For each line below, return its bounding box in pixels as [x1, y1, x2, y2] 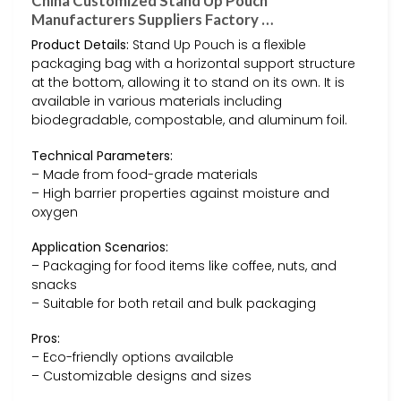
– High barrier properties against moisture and [31, 183, 329, 202]
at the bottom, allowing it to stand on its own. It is [31, 73, 345, 92]
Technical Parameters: [31, 146, 173, 165]
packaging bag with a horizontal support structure [31, 55, 355, 73]
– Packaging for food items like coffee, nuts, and [31, 256, 337, 275]
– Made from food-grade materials [31, 165, 258, 183]
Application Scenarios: [31, 237, 168, 256]
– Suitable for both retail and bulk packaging [31, 294, 316, 312]
